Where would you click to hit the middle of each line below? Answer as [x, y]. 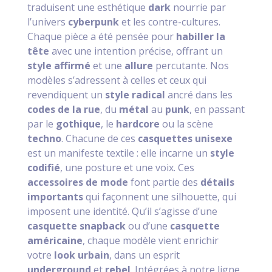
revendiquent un [66, 95]
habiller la [200, 37]
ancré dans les [199, 95]
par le [41, 124]
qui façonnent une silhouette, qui [159, 197]
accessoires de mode [77, 182]
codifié [43, 168]
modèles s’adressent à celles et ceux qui [117, 80]
